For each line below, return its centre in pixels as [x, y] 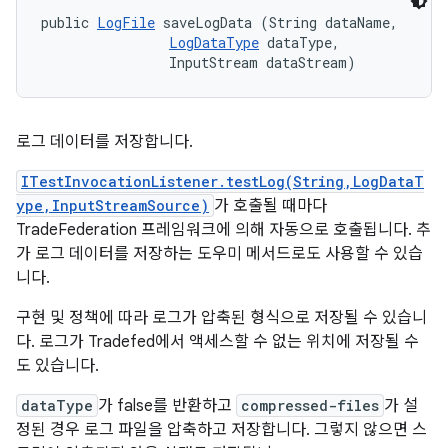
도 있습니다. [57, 366]
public [69, 22]
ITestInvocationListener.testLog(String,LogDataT [222, 181]
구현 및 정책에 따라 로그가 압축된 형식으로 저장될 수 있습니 [221, 318]
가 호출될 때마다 [270, 206]
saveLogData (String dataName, [280, 22]
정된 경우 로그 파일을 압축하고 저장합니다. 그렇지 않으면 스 [221, 430]
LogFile [126, 22]
